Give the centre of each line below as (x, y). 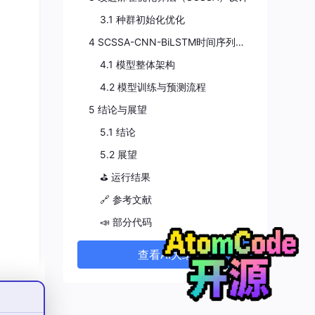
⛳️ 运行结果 (125, 176)
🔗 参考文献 (126, 199)
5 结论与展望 (118, 109)
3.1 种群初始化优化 (142, 19)
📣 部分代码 (126, 221)
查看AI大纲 (165, 254)
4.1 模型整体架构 (137, 64)
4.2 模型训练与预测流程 (153, 86)
